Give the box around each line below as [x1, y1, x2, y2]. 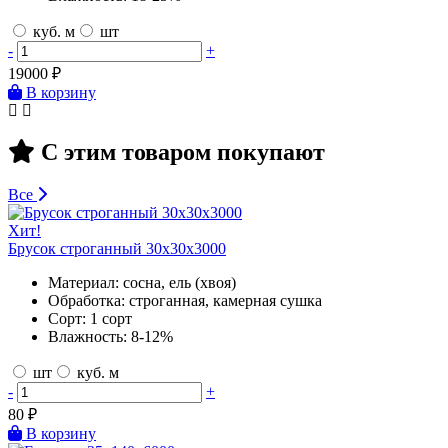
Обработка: [48, 292, 125, 310]
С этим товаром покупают [35, 139, 325, 166]
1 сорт [90, 310, 132, 328]
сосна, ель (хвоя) [123, 274, 236, 292]
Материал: [48, 274, 119, 292]
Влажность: [48, 328, 127, 346]
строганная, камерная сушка [129, 292, 322, 310]
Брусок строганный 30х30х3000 [8, 240, 226, 258]
